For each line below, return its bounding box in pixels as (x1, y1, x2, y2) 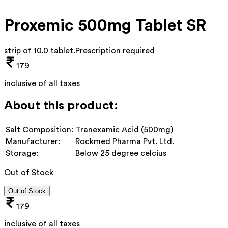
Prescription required (75, 46, 155, 55)
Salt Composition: (6, 125, 73, 134)
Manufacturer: (6, 137, 60, 146)
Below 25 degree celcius (75, 149, 166, 157)
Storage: (6, 149, 38, 157)
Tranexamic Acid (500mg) (75, 125, 173, 134)
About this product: (4, 99, 118, 112)
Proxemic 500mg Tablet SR (4, 17, 206, 34)
